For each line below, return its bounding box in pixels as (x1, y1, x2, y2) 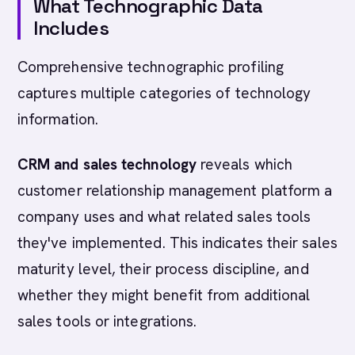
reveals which (196, 155, 293, 174)
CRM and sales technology (17, 155, 197, 174)
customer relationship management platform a (17, 181, 333, 200)
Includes (33, 16, 109, 40)
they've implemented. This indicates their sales (17, 233, 338, 253)
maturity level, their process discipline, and (17, 259, 309, 279)
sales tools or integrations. (17, 311, 197, 331)
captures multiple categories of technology (17, 83, 311, 103)
